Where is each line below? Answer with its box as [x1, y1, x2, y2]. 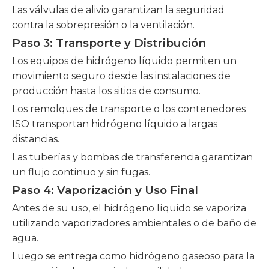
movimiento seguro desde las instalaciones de [12, 70, 231, 82]
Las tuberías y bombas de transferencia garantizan [12, 151, 253, 163]
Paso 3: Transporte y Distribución [12, 36, 206, 50]
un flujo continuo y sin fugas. [12, 166, 150, 178]
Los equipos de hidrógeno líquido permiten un [12, 55, 237, 67]
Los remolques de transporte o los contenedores [12, 103, 246, 115]
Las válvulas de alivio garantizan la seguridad [12, 4, 225, 16]
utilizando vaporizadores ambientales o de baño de [12, 217, 256, 229]
